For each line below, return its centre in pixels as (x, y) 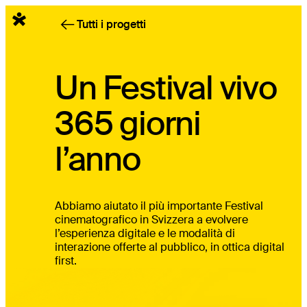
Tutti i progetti (111, 24)
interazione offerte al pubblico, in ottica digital (170, 247)
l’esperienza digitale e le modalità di (145, 234)
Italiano (269, 16)
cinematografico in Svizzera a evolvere (151, 220)
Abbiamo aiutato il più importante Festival (159, 206)
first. (66, 261)
